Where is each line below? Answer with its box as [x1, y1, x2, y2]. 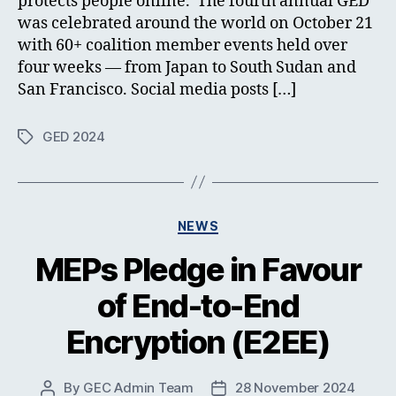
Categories [197, 212, 276, 232]
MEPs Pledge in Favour [34, 250, 362, 290]
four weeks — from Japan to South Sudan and [18, 57, 356, 78]
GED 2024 [42, 127, 105, 145]
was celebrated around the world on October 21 [18, 12, 373, 34]
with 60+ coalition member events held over [18, 34, 347, 56]
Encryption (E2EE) [65, 323, 331, 362]
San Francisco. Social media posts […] [18, 79, 296, 100]
